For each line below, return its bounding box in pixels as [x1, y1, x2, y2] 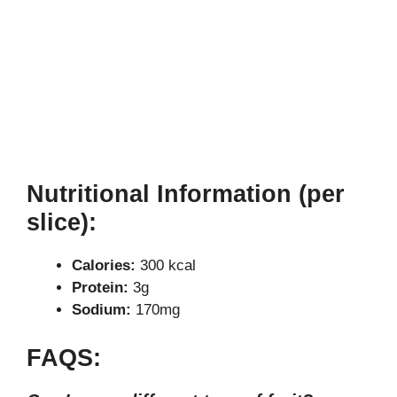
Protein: [72, 279, 128, 297]
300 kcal [136, 257, 196, 275]
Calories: [72, 257, 136, 275]
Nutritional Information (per [27, 181, 345, 208]
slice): [27, 209, 97, 237]
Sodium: [72, 301, 131, 319]
